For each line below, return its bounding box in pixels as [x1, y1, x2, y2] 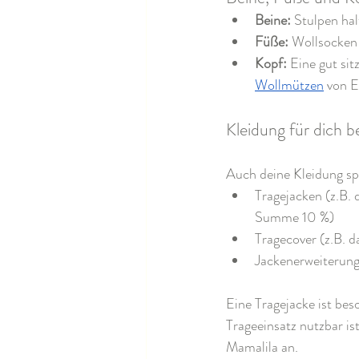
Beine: [255, 10, 291, 31]
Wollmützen [255, 75, 324, 96]
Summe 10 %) [255, 207, 334, 228]
